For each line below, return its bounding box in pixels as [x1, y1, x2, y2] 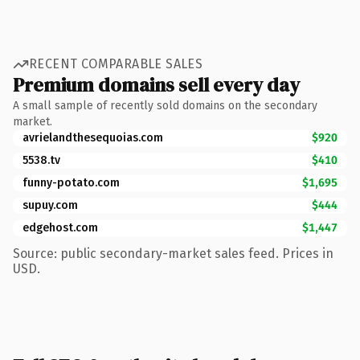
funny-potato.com [22, 175, 120, 190]
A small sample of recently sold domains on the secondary [13, 98, 317, 112]
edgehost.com [22, 220, 98, 235]
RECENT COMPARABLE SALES [29, 56, 203, 72]
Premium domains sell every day [13, 71, 300, 98]
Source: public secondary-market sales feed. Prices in [13, 245, 333, 261]
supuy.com [22, 198, 78, 212]
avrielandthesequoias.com [22, 130, 163, 145]
